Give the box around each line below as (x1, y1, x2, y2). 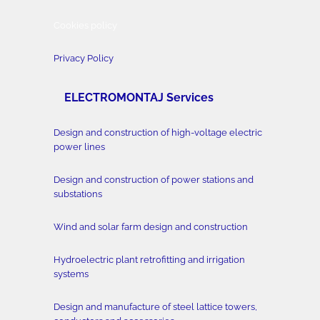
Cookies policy (53, 19, 117, 31)
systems (53, 269, 89, 280)
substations (53, 189, 102, 200)
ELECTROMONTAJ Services (64, 90, 214, 104)
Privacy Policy (53, 52, 114, 64)
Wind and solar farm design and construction (53, 221, 248, 233)
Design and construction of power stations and (53, 174, 254, 186)
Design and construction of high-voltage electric (53, 127, 262, 139)
